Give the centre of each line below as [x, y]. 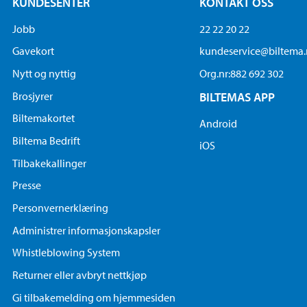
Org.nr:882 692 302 [241, 74]
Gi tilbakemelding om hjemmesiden [94, 297]
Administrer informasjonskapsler [87, 230]
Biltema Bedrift [47, 141]
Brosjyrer [33, 96]
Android [218, 123]
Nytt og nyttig [45, 74]
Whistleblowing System [66, 253]
